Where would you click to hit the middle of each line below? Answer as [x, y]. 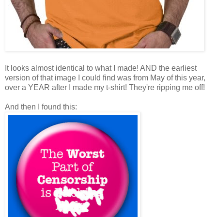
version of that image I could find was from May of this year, [105, 77]
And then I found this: [41, 107]
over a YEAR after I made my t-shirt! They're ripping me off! [105, 87]
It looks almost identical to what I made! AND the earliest [101, 68]
